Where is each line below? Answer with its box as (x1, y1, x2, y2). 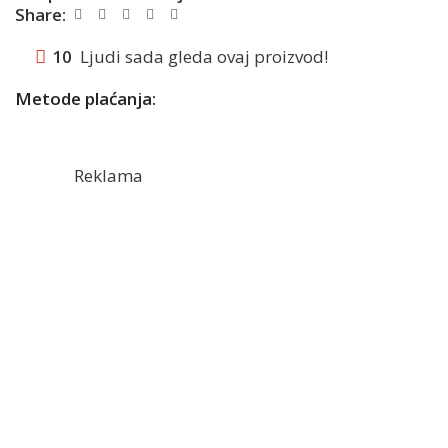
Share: (15, 3, 66, 27)
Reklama (74, 164, 143, 188)
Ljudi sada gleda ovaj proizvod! (80, 45, 328, 69)
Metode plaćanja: (15, 87, 156, 111)
